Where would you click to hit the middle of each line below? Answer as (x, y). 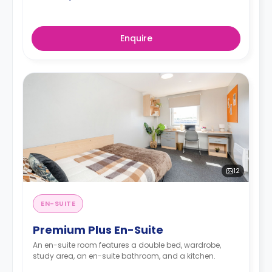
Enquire (136, 38)
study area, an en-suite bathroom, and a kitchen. (124, 256)
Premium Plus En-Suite (98, 230)
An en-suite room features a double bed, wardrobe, (127, 245)
